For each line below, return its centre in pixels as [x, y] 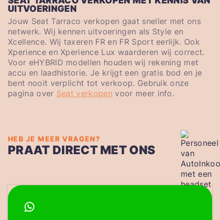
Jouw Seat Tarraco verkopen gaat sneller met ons [105, 21]
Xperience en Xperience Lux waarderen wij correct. [106, 52]
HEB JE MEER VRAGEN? [54, 139]
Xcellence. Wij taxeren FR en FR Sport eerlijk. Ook [104, 42]
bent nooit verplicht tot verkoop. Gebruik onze [98, 83]
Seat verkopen [84, 94]
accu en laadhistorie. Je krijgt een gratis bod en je [105, 73]
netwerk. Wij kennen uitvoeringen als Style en [96, 32]
